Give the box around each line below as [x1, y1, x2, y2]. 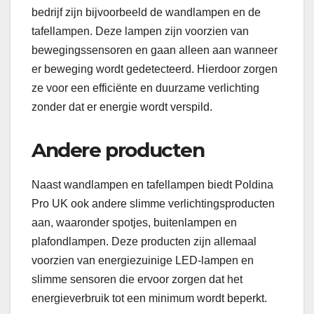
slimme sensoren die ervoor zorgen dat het [32, 273, 243, 286]
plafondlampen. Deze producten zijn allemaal [32, 235, 257, 248]
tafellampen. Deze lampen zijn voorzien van [32, 25, 249, 38]
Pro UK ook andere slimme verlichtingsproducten [32, 198, 275, 210]
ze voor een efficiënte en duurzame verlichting [32, 82, 259, 95]
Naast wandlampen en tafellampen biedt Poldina [32, 179, 273, 191]
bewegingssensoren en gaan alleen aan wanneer [32, 44, 278, 57]
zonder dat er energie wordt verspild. [32, 101, 212, 114]
